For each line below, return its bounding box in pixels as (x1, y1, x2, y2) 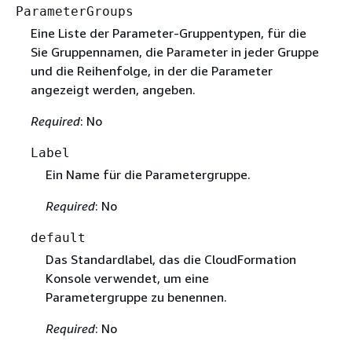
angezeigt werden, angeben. (30, 82, 196, 98)
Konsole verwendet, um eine (45, 270, 209, 287)
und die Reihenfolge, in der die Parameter (30, 63, 273, 79)
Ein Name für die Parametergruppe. (45, 167, 251, 183)
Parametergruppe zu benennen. (45, 289, 227, 306)
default (30, 230, 86, 246)
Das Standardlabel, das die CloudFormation (45, 251, 296, 268)
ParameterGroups (16, 4, 134, 19)
